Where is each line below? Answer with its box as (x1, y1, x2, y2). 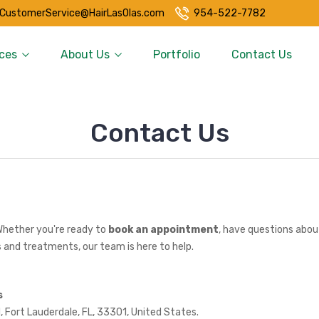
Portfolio (153, 48, 200, 61)
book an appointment (108, 224, 219, 236)
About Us (61, 48, 110, 61)
